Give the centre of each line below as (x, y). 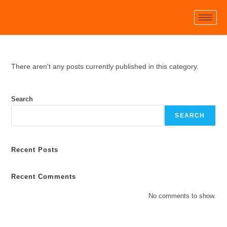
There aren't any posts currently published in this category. (105, 66)
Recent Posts (35, 150)
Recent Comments (44, 177)
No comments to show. (182, 196)
